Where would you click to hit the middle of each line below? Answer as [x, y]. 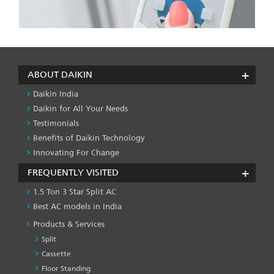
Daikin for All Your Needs [80, 109]
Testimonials [56, 124]
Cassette [56, 254]
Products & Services [69, 224]
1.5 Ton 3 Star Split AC [75, 192]
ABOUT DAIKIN [60, 75]
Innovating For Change [76, 153]
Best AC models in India [77, 207]
